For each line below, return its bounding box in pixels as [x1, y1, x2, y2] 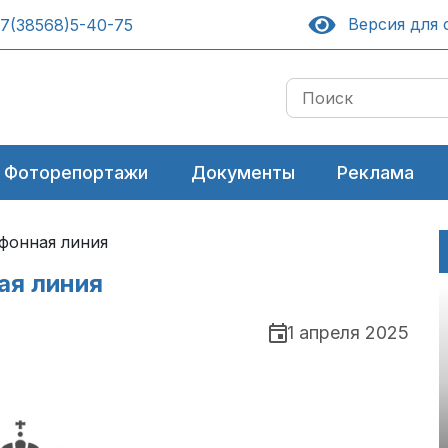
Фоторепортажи [4, 162, 149, 183]
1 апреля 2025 [287, 322, 409, 344]
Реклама [336, 162, 414, 183]
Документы [190, 162, 295, 183]
